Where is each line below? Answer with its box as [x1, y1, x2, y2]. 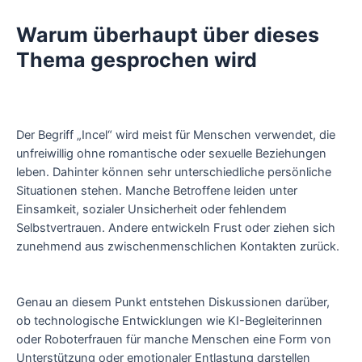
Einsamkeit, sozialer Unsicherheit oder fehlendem [16, 201, 287, 217]
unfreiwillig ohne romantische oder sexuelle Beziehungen [16, 145, 326, 161]
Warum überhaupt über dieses [16, 22, 319, 47]
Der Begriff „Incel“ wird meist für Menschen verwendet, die [16, 127, 335, 142]
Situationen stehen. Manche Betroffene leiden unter [16, 183, 297, 198]
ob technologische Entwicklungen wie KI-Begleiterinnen [16, 314, 322, 329]
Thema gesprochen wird [16, 47, 257, 72]
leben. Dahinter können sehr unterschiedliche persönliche [16, 164, 331, 179]
